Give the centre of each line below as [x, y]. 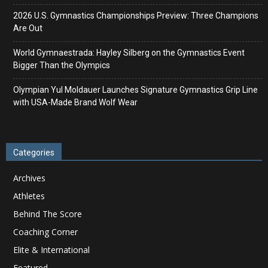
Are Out [28, 28]
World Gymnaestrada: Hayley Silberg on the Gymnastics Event [129, 53]
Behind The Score [48, 214]
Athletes [29, 196]
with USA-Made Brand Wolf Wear [75, 103]
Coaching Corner [45, 232]
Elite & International [51, 250]
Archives [29, 178]
